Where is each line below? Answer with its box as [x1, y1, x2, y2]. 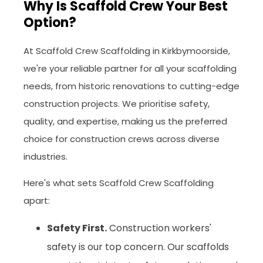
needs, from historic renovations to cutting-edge [23, 80, 240, 93]
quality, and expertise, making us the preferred [23, 115, 227, 128]
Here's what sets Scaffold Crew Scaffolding [23, 177, 214, 190]
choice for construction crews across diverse [23, 133, 220, 146]
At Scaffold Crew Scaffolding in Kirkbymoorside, [23, 45, 230, 58]
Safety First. [47, 221, 107, 235]
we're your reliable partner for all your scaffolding [23, 62, 237, 75]
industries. [23, 150, 68, 163]
